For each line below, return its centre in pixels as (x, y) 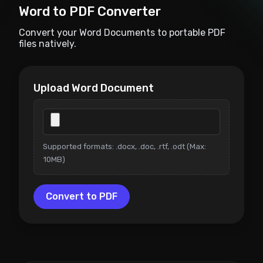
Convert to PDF (82, 196)
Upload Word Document (94, 88)
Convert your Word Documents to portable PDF (122, 32)
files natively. (48, 43)
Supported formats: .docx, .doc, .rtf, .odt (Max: (124, 146)
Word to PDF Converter (90, 11)
